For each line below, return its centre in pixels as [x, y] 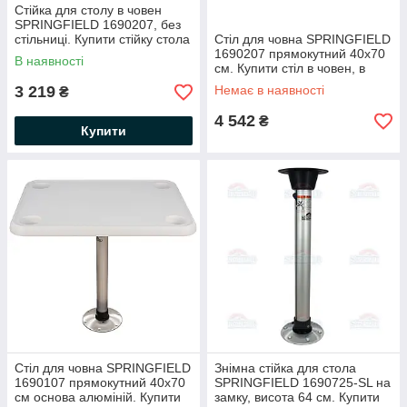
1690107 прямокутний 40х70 [100, 382]
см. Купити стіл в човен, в [290, 68]
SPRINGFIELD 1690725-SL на [303, 382]
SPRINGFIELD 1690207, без [98, 25]
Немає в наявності [269, 90]
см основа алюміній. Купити [98, 397]
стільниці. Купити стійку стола [102, 39]
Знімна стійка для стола [285, 368]
